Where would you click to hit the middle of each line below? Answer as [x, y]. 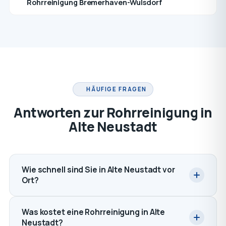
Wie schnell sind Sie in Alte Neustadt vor [98, 169]
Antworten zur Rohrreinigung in [113, 112]
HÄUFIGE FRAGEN [117, 89]
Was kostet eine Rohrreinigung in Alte [93, 212]
